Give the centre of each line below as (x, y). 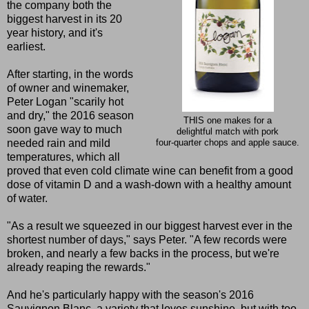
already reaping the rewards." (79, 267)
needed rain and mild (59, 143)
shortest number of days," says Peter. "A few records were (147, 239)
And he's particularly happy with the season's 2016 (130, 295)
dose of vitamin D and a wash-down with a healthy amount (149, 184)
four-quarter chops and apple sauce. (228, 142)
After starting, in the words (70, 74)
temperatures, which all (63, 157)
